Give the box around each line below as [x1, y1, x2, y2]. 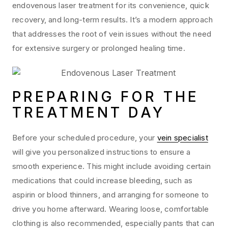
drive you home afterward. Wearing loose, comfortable [12, 204, 209, 214]
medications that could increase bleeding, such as [12, 176, 193, 186]
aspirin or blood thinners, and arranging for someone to [12, 190, 209, 200]
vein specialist [157, 133, 208, 143]
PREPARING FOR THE [12, 88, 199, 106]
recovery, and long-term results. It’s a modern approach [12, 15, 213, 25]
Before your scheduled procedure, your [12, 133, 157, 143]
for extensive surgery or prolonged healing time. [12, 43, 185, 53]
